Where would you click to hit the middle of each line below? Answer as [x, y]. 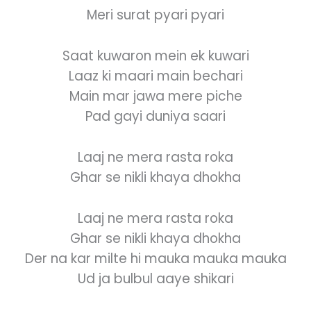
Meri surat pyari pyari [155, 15]
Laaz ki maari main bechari [155, 76]
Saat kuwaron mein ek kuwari [155, 56]
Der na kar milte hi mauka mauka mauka [155, 258]
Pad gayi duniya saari [155, 116]
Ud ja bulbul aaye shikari [155, 278]
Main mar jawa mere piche [155, 96]
